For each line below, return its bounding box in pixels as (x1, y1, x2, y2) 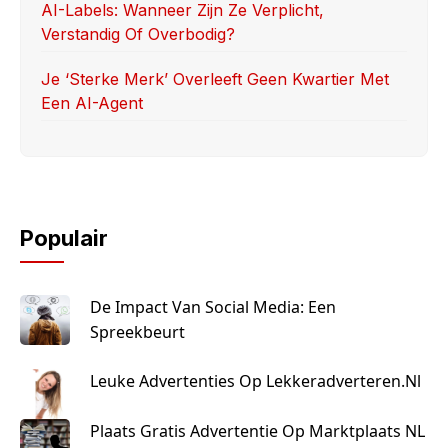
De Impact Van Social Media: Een (90, 295, 336, 318)
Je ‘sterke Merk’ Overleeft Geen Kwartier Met (41, 68, 389, 89)
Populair (20, 224, 108, 251)
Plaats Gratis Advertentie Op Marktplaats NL (90, 419, 425, 442)
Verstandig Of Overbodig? (41, 23, 235, 44)
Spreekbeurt (90, 320, 185, 343)
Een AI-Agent (41, 92, 143, 113)
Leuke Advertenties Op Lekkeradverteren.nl (90, 369, 421, 392)
